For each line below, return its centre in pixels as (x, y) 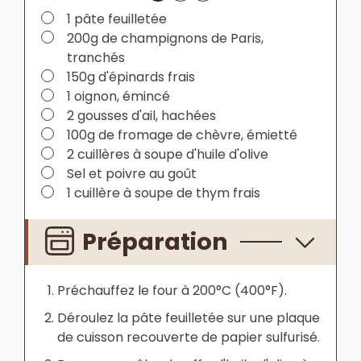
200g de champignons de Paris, (165, 38)
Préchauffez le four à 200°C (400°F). (172, 290)
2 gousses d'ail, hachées (141, 115)
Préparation (156, 241)
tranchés (96, 57)
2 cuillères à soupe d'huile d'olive (168, 154)
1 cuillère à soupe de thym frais (164, 193)
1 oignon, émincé (118, 96)
